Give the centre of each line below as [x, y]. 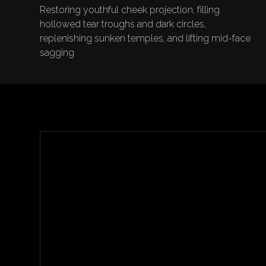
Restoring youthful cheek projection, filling [130, 10]
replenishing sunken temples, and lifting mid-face [145, 39]
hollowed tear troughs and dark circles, [123, 24]
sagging [57, 53]
